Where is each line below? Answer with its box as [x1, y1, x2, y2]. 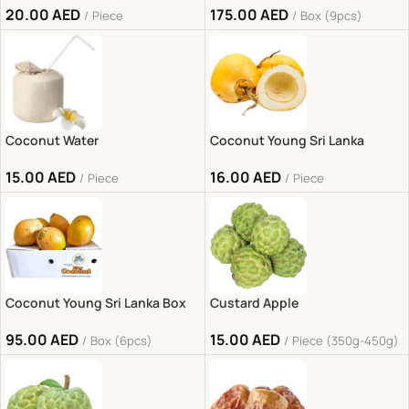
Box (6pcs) [90, 332, 152, 350]
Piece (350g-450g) [291, 332, 399, 350]
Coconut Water [5, 131, 99, 149]
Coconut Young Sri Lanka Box [5, 294, 186, 312]
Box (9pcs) [299, 6, 362, 24]
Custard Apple [209, 294, 299, 312]
